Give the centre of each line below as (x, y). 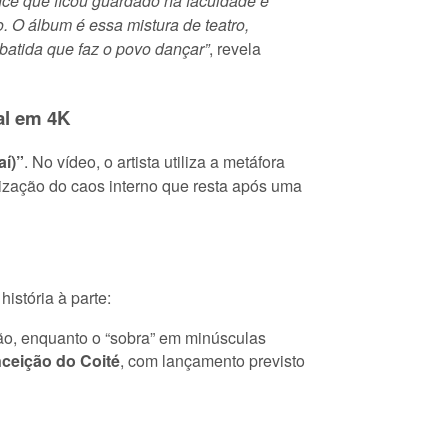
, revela (235, 49)
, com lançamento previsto (212, 361)
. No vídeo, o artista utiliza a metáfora (154, 161)
